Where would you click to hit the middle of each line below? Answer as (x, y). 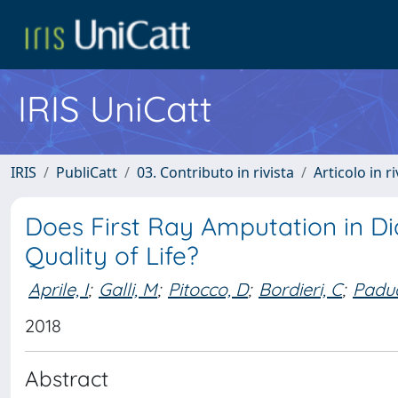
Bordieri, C (300, 289)
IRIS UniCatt (115, 108)
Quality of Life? (112, 255)
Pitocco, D (208, 289)
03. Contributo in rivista (215, 172)
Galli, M (128, 289)
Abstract (67, 378)
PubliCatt (87, 172)
